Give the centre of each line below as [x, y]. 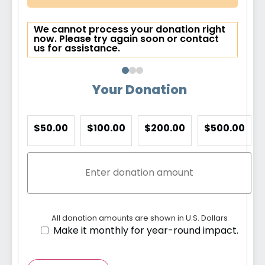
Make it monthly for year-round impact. [146, 232]
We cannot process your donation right [130, 30]
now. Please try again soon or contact [126, 40]
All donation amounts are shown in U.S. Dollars [139, 219]
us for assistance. [77, 49]
